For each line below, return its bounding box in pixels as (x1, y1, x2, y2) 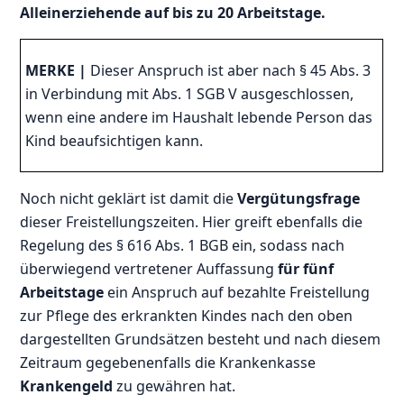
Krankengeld (20, 375, 114, 396)
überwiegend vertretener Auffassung (20, 258, 279, 279)
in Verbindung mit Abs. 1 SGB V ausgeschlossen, (25, 83, 354, 104)
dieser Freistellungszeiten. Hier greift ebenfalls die (20, 211, 363, 232)
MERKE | (25, 60, 87, 80)
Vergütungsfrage (234, 188, 361, 208)
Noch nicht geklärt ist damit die (20, 188, 234, 208)
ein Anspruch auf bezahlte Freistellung (104, 281, 371, 302)
